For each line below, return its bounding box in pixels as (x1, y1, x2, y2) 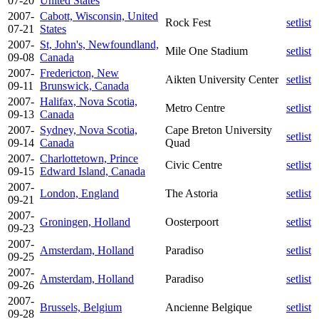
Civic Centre (165, 158, 222, 171)
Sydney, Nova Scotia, (40, 123, 137, 136)
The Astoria (165, 187, 218, 199)
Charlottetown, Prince (40, 152, 138, 164)
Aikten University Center (165, 73, 278, 85)
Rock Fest (165, 16, 211, 28)
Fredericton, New (40, 66, 119, 79)
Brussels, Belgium (40, 300, 122, 313)
